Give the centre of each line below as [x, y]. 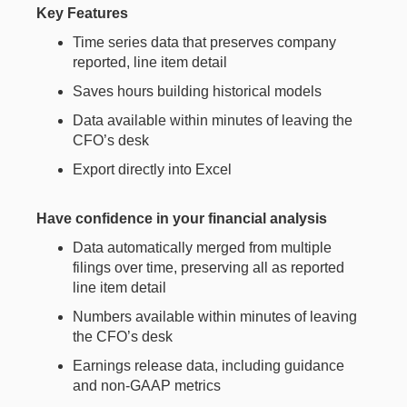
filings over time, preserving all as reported [208, 268]
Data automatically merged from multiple [202, 248]
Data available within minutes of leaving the [213, 120]
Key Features [82, 13]
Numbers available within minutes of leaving [215, 317]
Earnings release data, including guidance [208, 366]
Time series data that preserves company [204, 42]
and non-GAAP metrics [147, 386]
